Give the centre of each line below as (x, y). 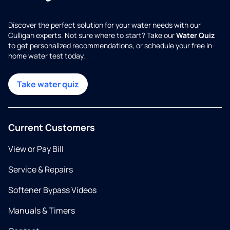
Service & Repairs (41, 170)
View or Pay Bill (36, 149)
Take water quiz (48, 84)
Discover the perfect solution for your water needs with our (104, 25)
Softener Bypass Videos (52, 190)
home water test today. (47, 56)
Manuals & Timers (42, 211)
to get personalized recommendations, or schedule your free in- (112, 46)
